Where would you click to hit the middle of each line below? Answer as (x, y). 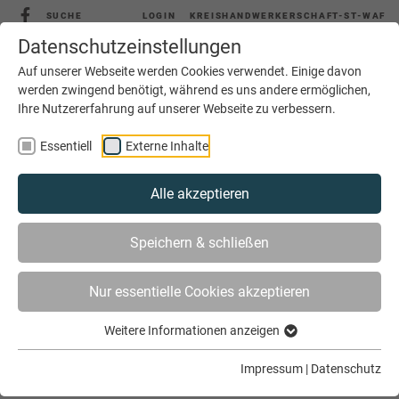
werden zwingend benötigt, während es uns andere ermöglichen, (194, 90)
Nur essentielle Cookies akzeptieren (199, 292)
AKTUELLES (156, 318)
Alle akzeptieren (199, 194)
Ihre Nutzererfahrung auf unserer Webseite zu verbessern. (177, 109)
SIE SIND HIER (57, 318)
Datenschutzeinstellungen (130, 47)
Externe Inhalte (167, 146)
